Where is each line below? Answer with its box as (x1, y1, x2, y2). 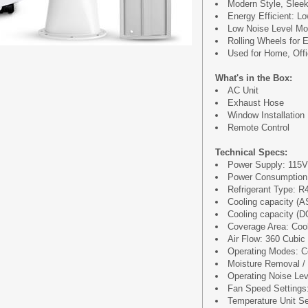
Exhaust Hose (228, 98, 284, 108)
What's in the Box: (215, 73, 292, 83)
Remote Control (228, 122, 289, 133)
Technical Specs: (215, 147, 287, 157)
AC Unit (228, 85, 258, 96)
